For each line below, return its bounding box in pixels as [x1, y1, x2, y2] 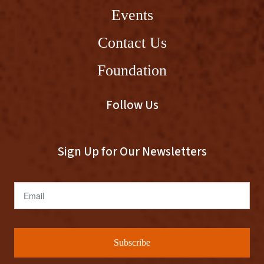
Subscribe [114, 237, 150, 247]
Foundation [97, 61, 167, 79]
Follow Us [105, 95, 159, 114]
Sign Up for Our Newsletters [57, 142, 207, 160]
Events [111, 5, 153, 24]
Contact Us [97, 33, 167, 51]
